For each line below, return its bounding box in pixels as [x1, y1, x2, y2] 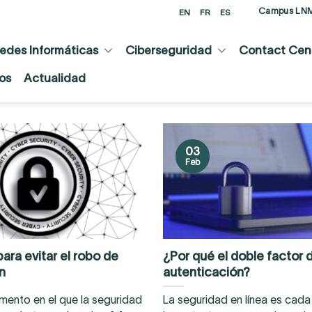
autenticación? [162, 264, 250, 279]
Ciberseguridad [125, 43, 212, 56]
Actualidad [24, 71, 86, 84]
